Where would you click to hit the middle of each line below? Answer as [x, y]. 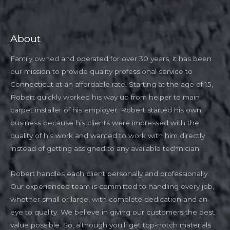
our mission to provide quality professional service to [101, 72]
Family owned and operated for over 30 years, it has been [111, 59]
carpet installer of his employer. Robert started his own [106, 110]
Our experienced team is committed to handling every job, [112, 187]
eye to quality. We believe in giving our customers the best [112, 212]
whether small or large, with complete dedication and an [109, 199]
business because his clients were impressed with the [105, 123]
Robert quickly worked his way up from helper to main [105, 97]
